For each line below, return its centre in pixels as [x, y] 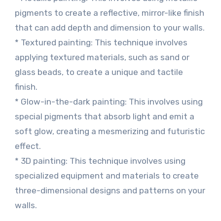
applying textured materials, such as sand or [102, 57]
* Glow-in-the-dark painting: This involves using [109, 102]
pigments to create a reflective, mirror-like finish [109, 13]
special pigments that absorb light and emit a [104, 116]
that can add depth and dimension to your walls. [110, 28]
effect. [28, 146]
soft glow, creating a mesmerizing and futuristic [110, 131]
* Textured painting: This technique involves [101, 42]
